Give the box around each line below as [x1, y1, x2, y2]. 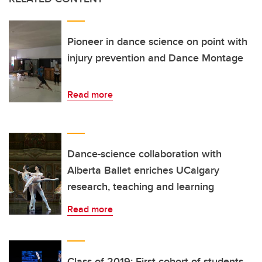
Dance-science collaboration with [67, 146, 222, 162]
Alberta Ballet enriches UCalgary [67, 163, 219, 178]
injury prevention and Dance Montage [67, 50, 243, 66]
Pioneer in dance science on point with [67, 34, 247, 50]
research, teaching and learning [67, 179, 214, 195]
